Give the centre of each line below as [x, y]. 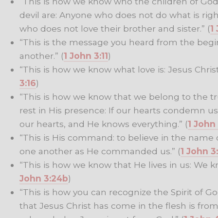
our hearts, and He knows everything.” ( [104, 124]
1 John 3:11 [86, 55]
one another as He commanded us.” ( [100, 151]
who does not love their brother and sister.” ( [115, 28]
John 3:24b [44, 178]
